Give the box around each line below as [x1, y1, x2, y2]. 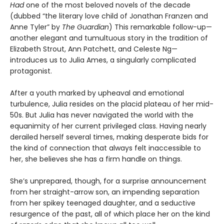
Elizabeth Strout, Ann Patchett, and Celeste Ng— [10, 43, 177, 54]
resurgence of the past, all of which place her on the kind [10, 208, 210, 219]
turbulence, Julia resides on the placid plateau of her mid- [10, 98, 213, 109]
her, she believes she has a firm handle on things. [10, 153, 182, 164]
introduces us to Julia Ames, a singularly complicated [10, 54, 196, 65]
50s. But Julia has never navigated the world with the [10, 109, 193, 120]
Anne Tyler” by [10, 21, 62, 32]
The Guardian [62, 21, 109, 32]
